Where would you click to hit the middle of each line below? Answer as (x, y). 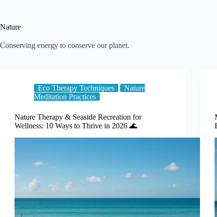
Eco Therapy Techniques (76, 88)
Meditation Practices (65, 97)
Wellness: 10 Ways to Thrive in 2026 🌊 (76, 126)
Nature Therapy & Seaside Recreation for (78, 117)
